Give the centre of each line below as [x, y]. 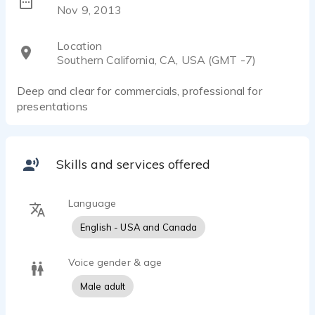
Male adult [103, 286]
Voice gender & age [115, 262]
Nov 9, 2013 [90, 10]
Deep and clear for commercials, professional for [140, 91]
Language [92, 203]
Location [80, 45]
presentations [52, 106]
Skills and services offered [133, 164]
